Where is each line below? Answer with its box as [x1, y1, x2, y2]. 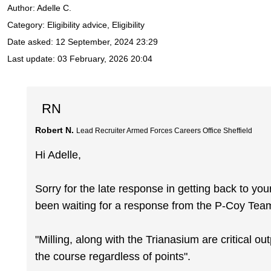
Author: [7, 3, 37, 13]
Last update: [7, 54, 57, 64]
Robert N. [35, 125, 74, 135]
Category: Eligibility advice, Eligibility [7, 20, 145, 30]
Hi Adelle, [35, 149, 82, 162]
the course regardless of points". [35, 250, 191, 263]
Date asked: [7, 37, 56, 47]
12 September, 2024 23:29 [56, 37, 158, 47]
